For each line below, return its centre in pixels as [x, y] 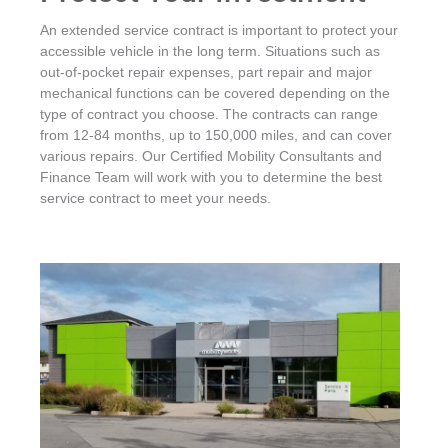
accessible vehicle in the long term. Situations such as [210, 52]
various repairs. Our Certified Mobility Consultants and [211, 157]
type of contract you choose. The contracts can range [209, 115]
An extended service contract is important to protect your [219, 31]
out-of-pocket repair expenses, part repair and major [206, 73]
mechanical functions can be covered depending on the [215, 94]
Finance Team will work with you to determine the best [211, 178]
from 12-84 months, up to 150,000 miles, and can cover [216, 136]
